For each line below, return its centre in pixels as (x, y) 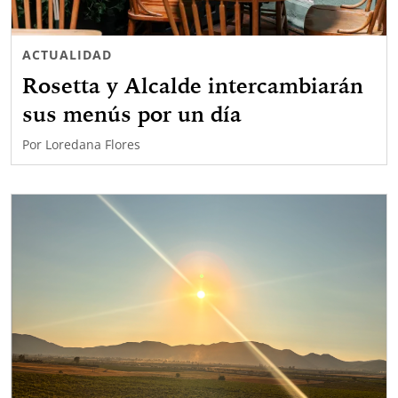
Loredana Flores (93, 145)
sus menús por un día (132, 114)
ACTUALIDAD (67, 55)
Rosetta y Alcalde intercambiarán (193, 86)
